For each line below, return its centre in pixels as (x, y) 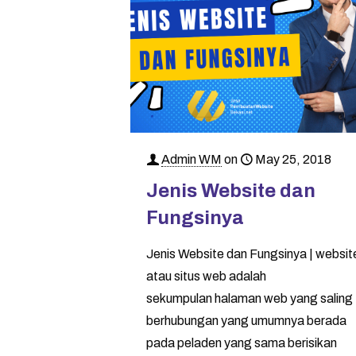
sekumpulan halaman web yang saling (250, 299)
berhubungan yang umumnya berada (247, 321)
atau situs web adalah (207, 277)
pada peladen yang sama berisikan (242, 343)
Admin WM (192, 160)
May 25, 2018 (294, 160)
